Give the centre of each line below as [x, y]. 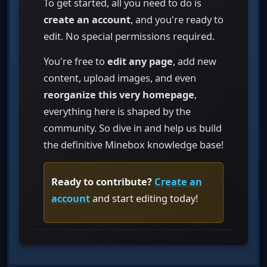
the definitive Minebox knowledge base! [133, 144]
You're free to [75, 61]
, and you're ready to [177, 19]
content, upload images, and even [120, 77]
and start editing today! [144, 198]
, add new [195, 61]
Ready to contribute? [102, 182]
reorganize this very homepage [119, 94]
